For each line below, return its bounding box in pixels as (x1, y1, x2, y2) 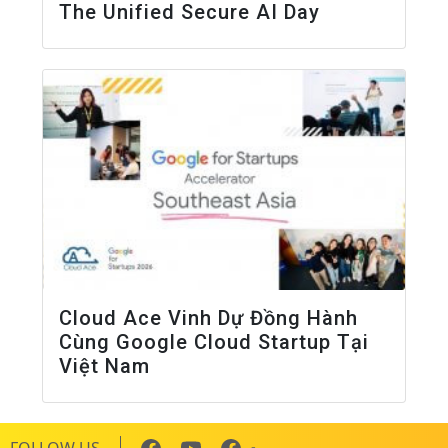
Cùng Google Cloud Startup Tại (59, 329, 370, 354)
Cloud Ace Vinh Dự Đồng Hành (59, 305, 359, 330)
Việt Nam (59, 353, 151, 378)
